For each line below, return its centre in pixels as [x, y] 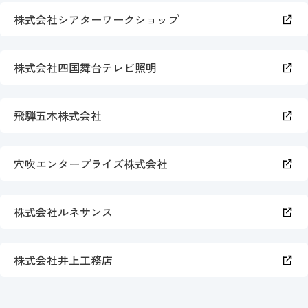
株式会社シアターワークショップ [96, 20]
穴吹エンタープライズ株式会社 [91, 164]
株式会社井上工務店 [63, 260]
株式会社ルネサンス [63, 212]
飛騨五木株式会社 [58, 116]
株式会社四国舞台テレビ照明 [85, 68]
